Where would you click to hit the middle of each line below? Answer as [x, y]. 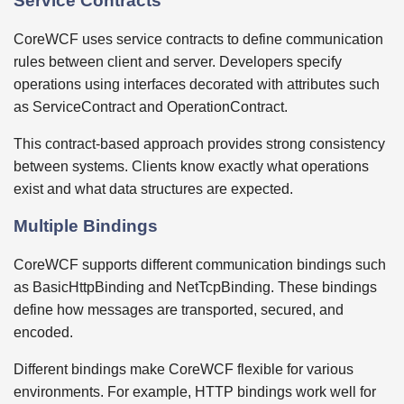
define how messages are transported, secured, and [179, 310]
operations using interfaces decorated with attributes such [197, 84]
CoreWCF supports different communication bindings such [200, 265]
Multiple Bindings [86, 226]
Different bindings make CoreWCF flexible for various [184, 370]
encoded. [43, 333]
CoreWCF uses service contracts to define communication [198, 39]
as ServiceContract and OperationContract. [151, 106]
